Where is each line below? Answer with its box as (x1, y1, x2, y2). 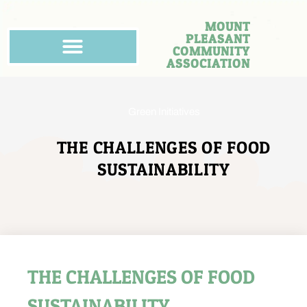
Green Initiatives (127, 106, 200, 117)
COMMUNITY (173, 44, 251, 59)
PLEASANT (186, 32, 251, 47)
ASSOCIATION (167, 56, 251, 71)
